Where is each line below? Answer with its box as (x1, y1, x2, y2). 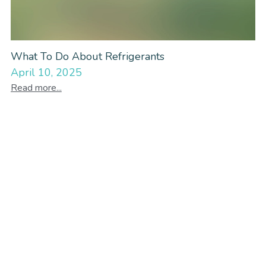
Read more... (10, 81, 62, 95)
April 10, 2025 (10, 65, 82, 80)
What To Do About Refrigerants (10, 49, 164, 64)
